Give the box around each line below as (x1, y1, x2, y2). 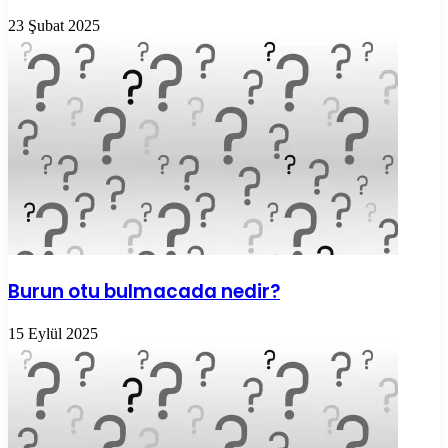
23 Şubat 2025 (8, 16, 100, 34)
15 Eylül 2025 (8, 325, 98, 343)
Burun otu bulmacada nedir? (8, 278, 280, 306)
